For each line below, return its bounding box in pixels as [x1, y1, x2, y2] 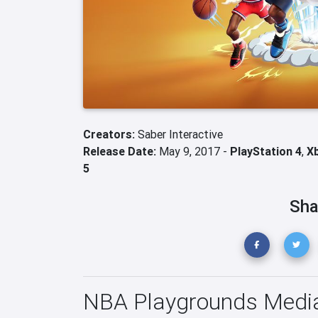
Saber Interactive [138, 127, 223, 141]
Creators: [83, 127, 138, 141]
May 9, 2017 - [156, 144, 230, 158]
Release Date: [83, 144, 156, 158]
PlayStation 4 [230, 144, 302, 158]
